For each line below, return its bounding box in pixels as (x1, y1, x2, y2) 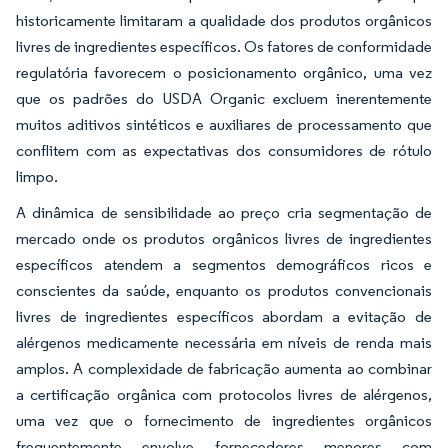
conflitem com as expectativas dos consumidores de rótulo (16, 140, 432, 160)
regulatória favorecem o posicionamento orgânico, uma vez (16, 62, 432, 82)
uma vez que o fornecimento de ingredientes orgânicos (16, 410, 432, 430)
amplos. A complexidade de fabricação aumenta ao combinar (16, 358, 432, 378)
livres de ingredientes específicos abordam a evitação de (16, 306, 432, 326)
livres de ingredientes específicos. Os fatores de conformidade (16, 36, 432, 56)
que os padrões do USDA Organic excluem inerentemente (16, 88, 432, 108)
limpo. (16, 166, 58, 186)
